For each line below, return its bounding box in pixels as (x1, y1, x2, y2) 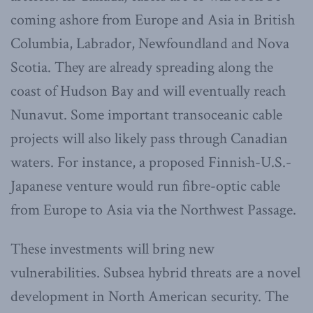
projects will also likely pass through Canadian (10, 128, 288, 149)
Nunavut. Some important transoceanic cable (10, 104, 282, 125)
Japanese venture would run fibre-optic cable (10, 175, 280, 196)
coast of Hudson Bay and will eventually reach (10, 80, 286, 101)
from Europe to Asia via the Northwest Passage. (10, 199, 296, 220)
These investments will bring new (10, 238, 214, 259)
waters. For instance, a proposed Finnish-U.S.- (10, 152, 291, 173)
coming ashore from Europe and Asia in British (10, 9, 295, 30)
